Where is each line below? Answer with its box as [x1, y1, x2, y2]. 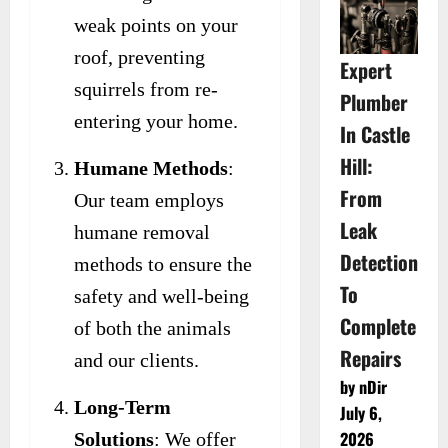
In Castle [339, 118, 410, 149]
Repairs [339, 342, 401, 373]
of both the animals [74, 316, 231, 339]
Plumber [339, 86, 408, 117]
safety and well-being [74, 284, 249, 307]
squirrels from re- [74, 77, 218, 100]
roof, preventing [74, 45, 205, 68]
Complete [339, 310, 416, 341]
